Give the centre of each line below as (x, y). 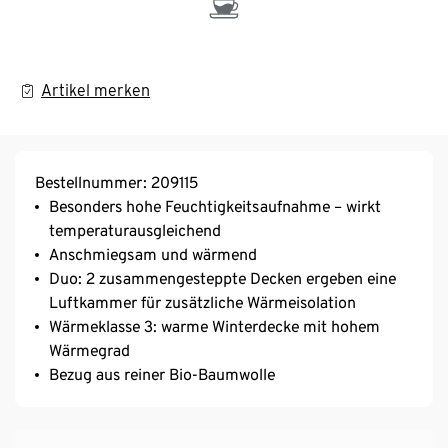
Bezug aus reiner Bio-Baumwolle (162, 375)
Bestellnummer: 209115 (116, 183)
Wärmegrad (89, 351)
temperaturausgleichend (135, 231)
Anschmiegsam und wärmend (153, 255)
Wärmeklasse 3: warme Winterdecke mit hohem (214, 327)
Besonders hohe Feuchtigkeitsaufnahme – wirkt (215, 207)
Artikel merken (95, 91)
